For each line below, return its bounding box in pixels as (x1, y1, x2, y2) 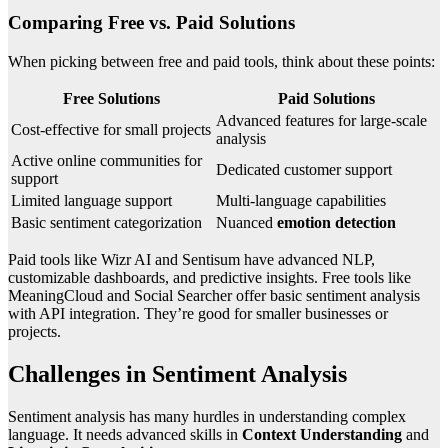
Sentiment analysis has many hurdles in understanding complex (8, 407, 406, 425)
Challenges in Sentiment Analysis (8, 361, 347, 388)
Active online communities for (11, 152, 202, 170)
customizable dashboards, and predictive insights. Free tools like (8, 269, 411, 287)
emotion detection (277, 214, 396, 232)
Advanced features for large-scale (216, 112, 427, 130)
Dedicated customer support (216, 161, 392, 179)
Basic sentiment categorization (11, 214, 202, 232)
